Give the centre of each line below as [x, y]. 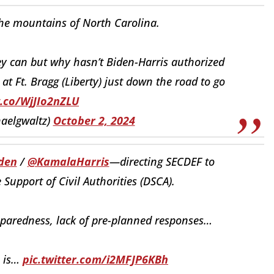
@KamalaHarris [68, 161]
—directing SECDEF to [162, 161]
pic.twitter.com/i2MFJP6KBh [95, 259]
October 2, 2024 [94, 120]
